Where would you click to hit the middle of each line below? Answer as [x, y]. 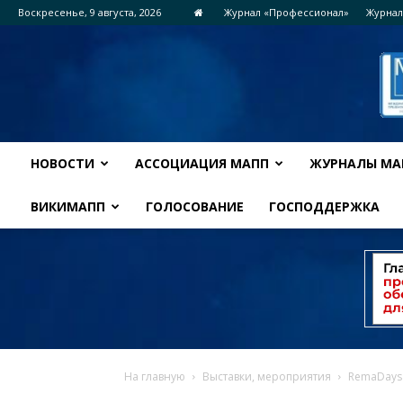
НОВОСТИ [63, 163]
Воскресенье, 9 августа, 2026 [90, 12]
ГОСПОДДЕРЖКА [324, 206]
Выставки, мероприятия [267, 376]
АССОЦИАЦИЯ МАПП [202, 163]
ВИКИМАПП [68, 206]
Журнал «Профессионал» [287, 12]
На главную [155, 376]
